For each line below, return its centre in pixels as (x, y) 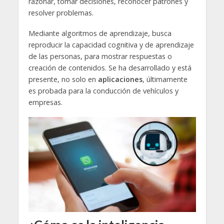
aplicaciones (120, 79)
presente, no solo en (63, 79)
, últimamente (165, 79)
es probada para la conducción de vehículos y (103, 91)
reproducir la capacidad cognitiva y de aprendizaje (111, 45)
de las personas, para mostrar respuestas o (100, 56)
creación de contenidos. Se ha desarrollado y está (110, 68)
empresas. (45, 102)
